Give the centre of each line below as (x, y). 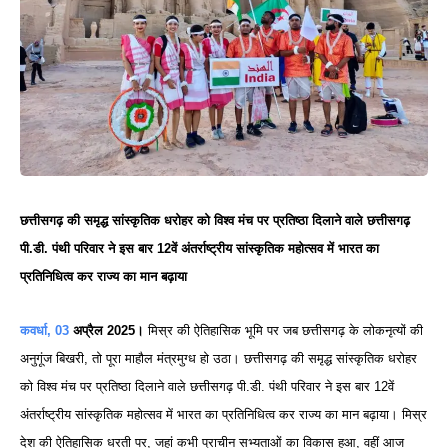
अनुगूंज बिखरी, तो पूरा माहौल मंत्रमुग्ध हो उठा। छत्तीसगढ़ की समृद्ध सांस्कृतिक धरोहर (218, 358)
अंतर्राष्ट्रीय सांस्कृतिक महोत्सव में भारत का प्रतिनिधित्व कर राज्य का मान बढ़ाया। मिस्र (223, 414)
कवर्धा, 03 (44, 330)
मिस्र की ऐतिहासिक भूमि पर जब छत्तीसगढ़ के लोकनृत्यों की (283, 330)
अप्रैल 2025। (108, 330)
